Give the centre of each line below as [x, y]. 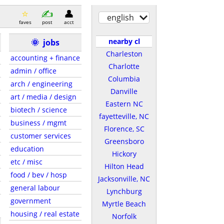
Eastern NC [124, 104]
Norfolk [124, 216]
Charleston [124, 54]
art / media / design [43, 97]
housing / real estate [45, 214]
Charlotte [124, 66]
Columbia [124, 79]
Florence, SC [124, 129]
